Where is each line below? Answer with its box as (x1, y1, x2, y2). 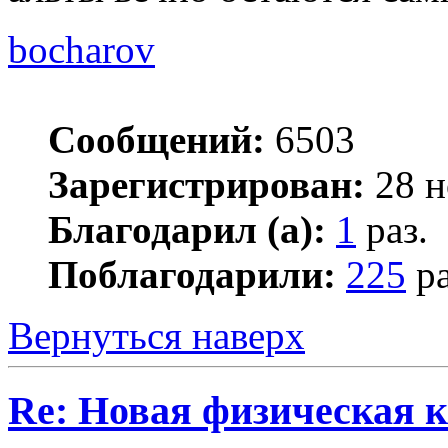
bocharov (8, 28, 155, 72)
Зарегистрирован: (48, 163, 365, 207)
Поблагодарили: (48, 253, 336, 297)
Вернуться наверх (8, 314, 305, 358)
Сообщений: (48, 118, 265, 162)
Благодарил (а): (48, 208, 326, 252)
